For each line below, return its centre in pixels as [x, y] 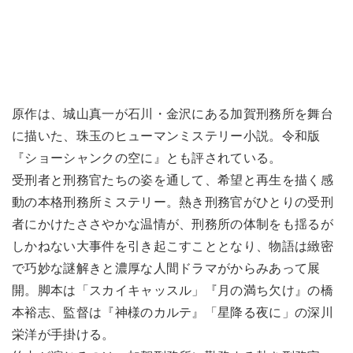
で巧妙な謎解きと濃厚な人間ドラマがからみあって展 [166, 269]
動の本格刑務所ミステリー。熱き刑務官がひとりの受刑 [173, 203]
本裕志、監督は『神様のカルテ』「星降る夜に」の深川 [173, 313]
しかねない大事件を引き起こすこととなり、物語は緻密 [173, 247]
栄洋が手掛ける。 [63, 335]
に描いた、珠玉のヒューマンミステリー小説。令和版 [166, 136]
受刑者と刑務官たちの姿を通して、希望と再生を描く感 [173, 180]
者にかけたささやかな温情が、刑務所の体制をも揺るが [173, 225]
